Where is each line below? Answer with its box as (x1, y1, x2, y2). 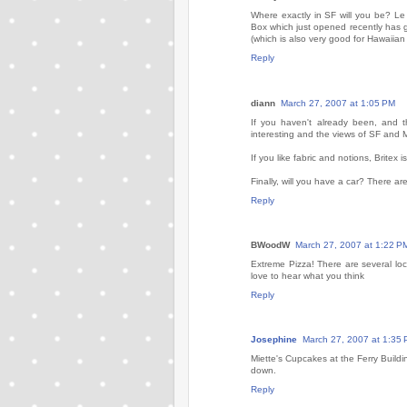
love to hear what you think (251, 271, 364, 282)
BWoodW (251, 240, 290, 251)
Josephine (251, 334, 297, 345)
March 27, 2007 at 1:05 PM (281, 97, 395, 108)
